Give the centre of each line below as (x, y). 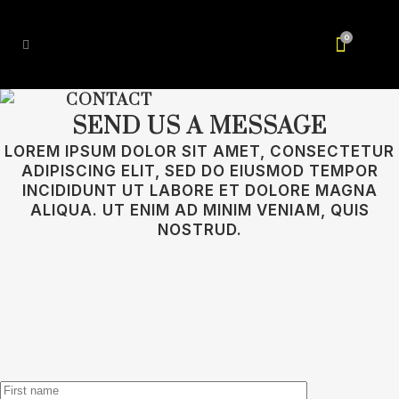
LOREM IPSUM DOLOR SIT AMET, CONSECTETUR (199, 151)
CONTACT (109, 100)
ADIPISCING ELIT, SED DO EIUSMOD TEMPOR (199, 171)
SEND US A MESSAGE (199, 127)
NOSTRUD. (199, 230)
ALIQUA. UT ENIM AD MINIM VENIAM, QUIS (199, 210)
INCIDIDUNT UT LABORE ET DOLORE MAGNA (199, 191)
